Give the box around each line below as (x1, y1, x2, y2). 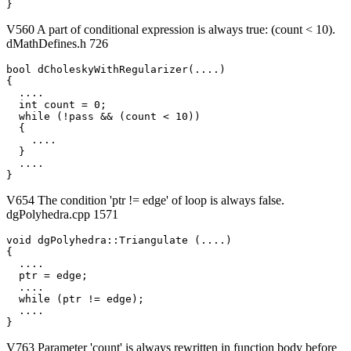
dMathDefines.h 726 (6, 37, 108, 51)
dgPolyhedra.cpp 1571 (6, 208, 118, 222)
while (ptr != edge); (6, 293, 144, 306)
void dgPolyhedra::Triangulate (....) (6, 234, 232, 247)
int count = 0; (6, 99, 107, 111)
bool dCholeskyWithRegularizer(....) (6, 63, 226, 76)
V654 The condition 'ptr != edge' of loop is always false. (6, 194, 284, 208)
